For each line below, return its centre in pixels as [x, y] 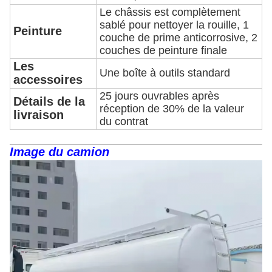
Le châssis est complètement [170, 12]
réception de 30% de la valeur [172, 108]
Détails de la [49, 101]
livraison [39, 114]
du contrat [124, 121]
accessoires [48, 79]
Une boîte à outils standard [165, 73]
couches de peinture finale [163, 50]
